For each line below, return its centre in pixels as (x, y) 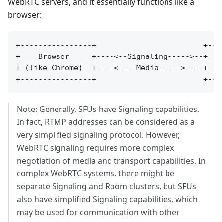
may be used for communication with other (98, 212)
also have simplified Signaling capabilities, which (107, 199)
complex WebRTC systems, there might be (96, 173)
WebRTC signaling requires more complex (95, 147)
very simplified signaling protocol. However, (98, 135)
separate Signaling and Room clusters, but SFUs (107, 186)
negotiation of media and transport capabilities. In (111, 160)
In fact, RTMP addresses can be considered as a (106, 122)
